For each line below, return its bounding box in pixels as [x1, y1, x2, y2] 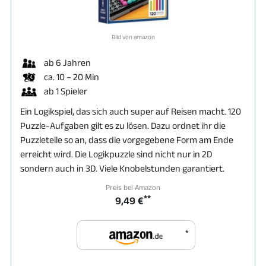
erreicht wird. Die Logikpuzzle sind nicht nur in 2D [20, 148, 212, 159]
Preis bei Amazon [106, 182, 160, 192]
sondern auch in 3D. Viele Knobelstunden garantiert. [20, 163, 224, 173]
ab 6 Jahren [44, 57, 91, 68]
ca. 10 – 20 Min [44, 71, 99, 82]
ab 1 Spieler [44, 85, 87, 96]
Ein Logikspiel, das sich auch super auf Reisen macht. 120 [20, 106, 241, 116]
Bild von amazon [111, 33, 155, 40]
